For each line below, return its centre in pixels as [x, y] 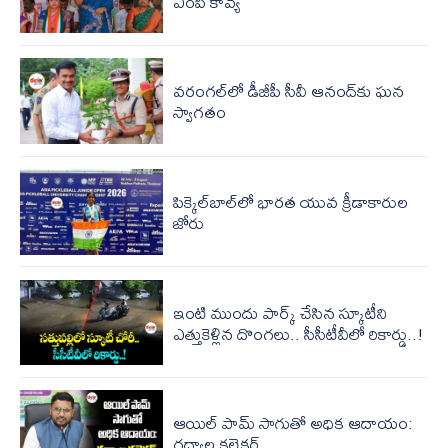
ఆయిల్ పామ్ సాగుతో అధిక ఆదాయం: [292, 423]
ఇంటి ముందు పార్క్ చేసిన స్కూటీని [280, 312]
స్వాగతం [199, 112]
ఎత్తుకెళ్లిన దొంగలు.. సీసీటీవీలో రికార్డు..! [298, 333]
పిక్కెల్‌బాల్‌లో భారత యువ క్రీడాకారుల [290, 201]
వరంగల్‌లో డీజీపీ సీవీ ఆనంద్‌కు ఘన [288, 91]
